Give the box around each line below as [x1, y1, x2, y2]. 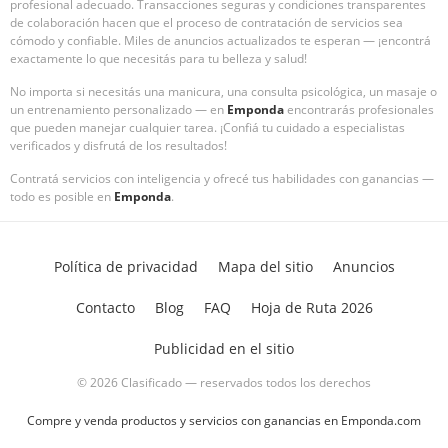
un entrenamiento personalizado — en [10, 101, 224, 118]
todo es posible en [10, 188, 111, 205]
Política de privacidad [53, 257, 198, 276]
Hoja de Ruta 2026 [250, 298, 373, 317]
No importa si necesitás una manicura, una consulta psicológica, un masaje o [10, 83, 437, 100]
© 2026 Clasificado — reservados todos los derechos [77, 374, 371, 391]
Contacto [75, 298, 135, 317]
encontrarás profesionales [287, 101, 434, 118]
